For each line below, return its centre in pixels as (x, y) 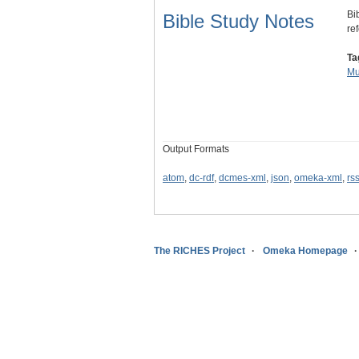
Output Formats (196, 149)
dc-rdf (202, 178)
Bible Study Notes (238, 22)
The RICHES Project (200, 251)
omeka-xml (318, 178)
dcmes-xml (242, 178)
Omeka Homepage (305, 251)
